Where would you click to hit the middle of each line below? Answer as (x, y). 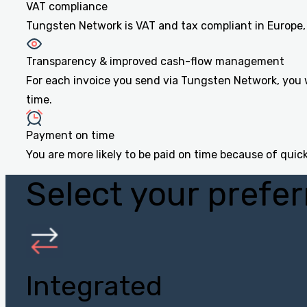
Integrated (94, 286)
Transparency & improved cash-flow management (155, 62)
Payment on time (70, 136)
